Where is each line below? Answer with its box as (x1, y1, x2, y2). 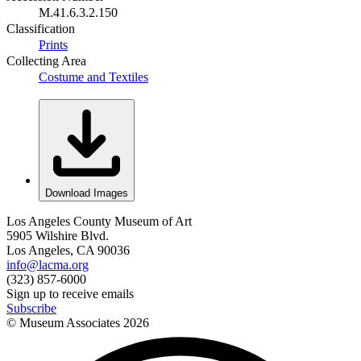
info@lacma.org (6, 257, 89, 272)
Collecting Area (6, 53, 86, 68)
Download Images (45, 186, 128, 199)
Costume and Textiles (39, 69, 148, 84)
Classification (6, 21, 75, 35)
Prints (39, 37, 68, 52)
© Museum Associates (6, 315, 123, 330)
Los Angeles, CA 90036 (6, 243, 130, 257)
